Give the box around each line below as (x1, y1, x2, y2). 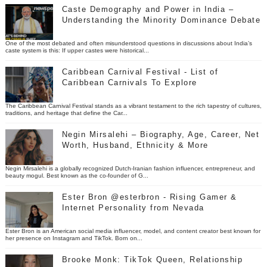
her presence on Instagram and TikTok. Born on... (5, 235, 142, 242)
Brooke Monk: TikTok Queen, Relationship (61, 255, 243, 265)
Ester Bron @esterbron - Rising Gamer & (61, 193, 237, 202)
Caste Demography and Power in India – (61, 5, 234, 14)
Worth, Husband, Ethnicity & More (61, 141, 209, 150)
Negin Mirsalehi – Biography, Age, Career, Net (61, 130, 260, 139)
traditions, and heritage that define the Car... (5, 110, 128, 117)
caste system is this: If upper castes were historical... (5, 47, 149, 54)
